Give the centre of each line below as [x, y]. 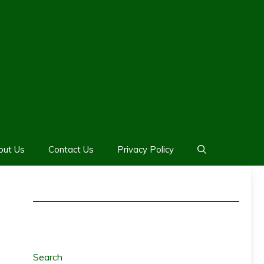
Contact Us [71, 149]
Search [48, 257]
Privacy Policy [145, 149]
